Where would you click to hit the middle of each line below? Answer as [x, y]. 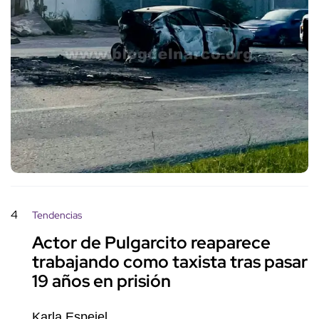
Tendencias [57, 215]
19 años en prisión [101, 281]
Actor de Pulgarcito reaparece [151, 243]
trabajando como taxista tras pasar [170, 262]
